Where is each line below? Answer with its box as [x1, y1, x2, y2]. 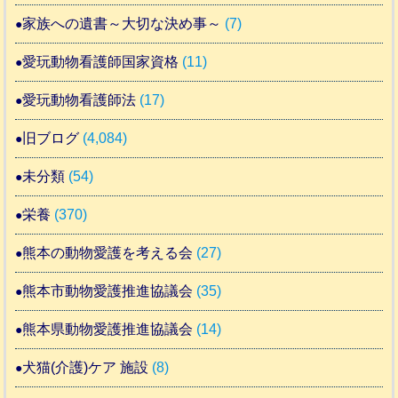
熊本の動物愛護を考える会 [22, 244, 194, 260]
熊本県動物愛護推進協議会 [22, 321, 194, 337]
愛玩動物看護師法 [22, 92, 137, 107]
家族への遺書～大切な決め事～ [22, 15, 222, 31]
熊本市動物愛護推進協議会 [22, 283, 194, 298]
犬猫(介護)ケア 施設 [22, 359, 149, 375]
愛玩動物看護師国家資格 [22, 53, 179, 69]
